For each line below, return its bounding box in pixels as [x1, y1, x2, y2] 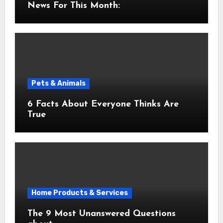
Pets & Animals [31, 79, 86, 88]
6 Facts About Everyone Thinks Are [27, 100, 91, 109]
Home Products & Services [31, 188, 128, 197]
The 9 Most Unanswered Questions [27, 209, 176, 219]
